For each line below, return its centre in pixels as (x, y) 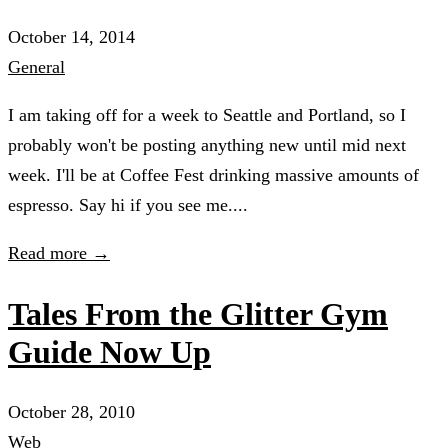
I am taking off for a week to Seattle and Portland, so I (207, 115)
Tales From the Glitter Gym (198, 313)
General (36, 67)
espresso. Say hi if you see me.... (128, 205)
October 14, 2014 (71, 37)
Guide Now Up (109, 351)
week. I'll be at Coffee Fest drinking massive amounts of (213, 175)
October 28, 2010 (71, 412)
